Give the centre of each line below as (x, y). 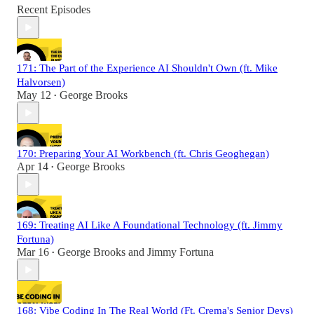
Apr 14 (33, 167)
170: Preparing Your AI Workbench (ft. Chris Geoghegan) (143, 154)
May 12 (34, 95)
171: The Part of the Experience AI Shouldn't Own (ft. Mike (147, 68)
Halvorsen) (41, 82)
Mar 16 (33, 252)
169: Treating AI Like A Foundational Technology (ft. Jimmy (150, 225)
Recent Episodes (54, 10)
